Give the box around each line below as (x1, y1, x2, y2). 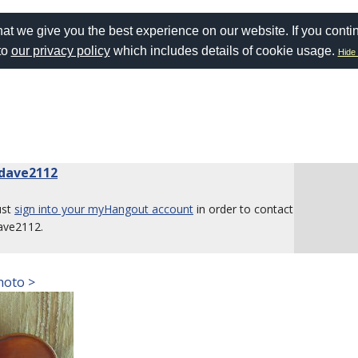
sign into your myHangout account (14, 201, 193, 217)
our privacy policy (10, 44, 110, 58)
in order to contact (193, 201, 293, 217)
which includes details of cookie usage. (109, 44, 338, 58)
